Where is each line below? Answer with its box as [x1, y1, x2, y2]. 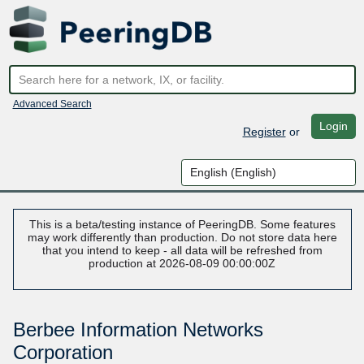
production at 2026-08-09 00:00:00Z [89, 257, 275, 271]
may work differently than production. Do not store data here [27, 231, 337, 245]
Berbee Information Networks [12, 318, 263, 341]
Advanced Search [12, 97, 92, 110]
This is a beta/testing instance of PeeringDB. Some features [28, 218, 336, 232]
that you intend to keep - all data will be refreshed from [41, 244, 323, 258]
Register [242, 124, 286, 138]
